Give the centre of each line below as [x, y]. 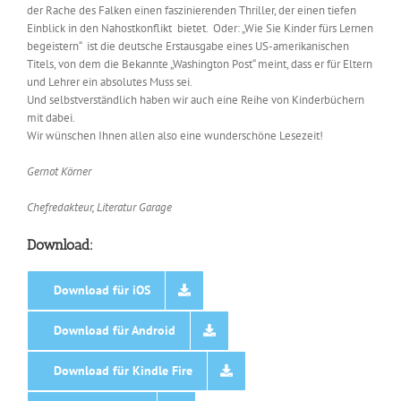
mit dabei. [51, 117]
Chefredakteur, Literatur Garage [99, 207]
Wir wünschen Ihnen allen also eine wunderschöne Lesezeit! [175, 135]
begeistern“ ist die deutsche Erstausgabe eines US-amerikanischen [188, 46]
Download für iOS [102, 290]
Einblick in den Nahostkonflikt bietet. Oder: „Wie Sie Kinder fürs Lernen [200, 28]
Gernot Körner [59, 171]
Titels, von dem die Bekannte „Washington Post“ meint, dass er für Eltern [200, 64]
